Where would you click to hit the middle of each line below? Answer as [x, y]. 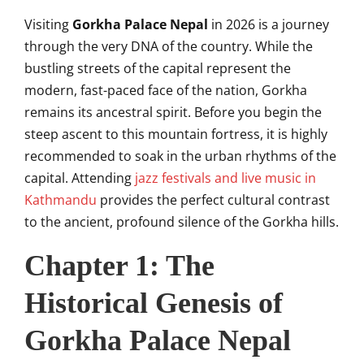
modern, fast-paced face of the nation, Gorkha [166, 90]
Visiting [48, 24]
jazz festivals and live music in [225, 178]
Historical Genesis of [154, 303]
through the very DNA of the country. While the [169, 46]
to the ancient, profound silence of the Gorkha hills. [182, 222]
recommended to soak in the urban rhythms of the [180, 156]
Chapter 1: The [119, 266]
